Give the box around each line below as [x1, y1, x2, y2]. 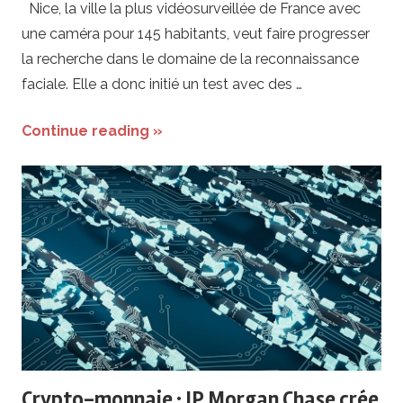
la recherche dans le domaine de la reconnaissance [22, 49, 359, 67]
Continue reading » [22, 121, 163, 139]
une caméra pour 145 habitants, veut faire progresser [22, 24, 370, 42]
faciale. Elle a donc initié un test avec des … [22, 75, 302, 93]
